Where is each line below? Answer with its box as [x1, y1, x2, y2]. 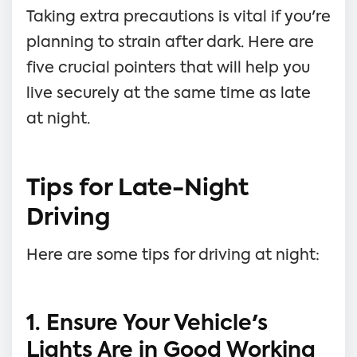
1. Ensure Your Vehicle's [26, 313, 268, 335]
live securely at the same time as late [26, 85, 311, 101]
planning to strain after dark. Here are [26, 34, 314, 50]
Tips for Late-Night [26, 177, 249, 201]
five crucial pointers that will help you [26, 60, 310, 76]
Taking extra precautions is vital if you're [26, 9, 331, 25]
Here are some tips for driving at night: [26, 247, 320, 263]
